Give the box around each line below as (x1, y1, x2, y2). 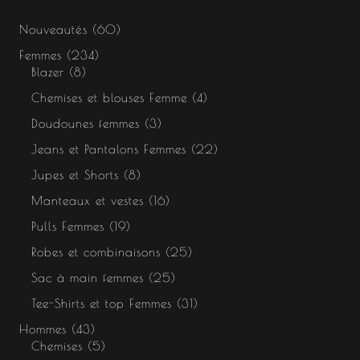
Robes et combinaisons (31, 244, 161, 259)
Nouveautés (18, 22, 88, 37)
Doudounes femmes (31, 117, 140, 131)
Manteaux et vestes (31, 193, 144, 207)
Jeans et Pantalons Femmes (31, 142, 186, 157)
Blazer (31, 65, 64, 80)
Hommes (18, 321, 67, 336)
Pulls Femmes (31, 219, 104, 233)
